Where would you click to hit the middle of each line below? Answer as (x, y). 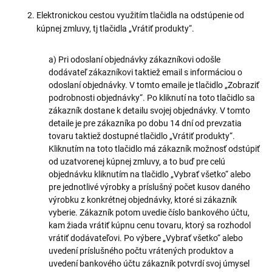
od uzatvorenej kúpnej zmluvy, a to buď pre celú (137, 161)
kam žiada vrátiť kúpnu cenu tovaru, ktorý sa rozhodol (150, 225)
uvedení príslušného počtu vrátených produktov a (141, 251)
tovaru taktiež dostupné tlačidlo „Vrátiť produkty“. (142, 136)
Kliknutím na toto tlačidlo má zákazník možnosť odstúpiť (154, 149)
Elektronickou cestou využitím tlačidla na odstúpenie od (140, 15)
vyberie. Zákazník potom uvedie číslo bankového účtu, (149, 212)
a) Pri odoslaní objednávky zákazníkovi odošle (134, 59)
